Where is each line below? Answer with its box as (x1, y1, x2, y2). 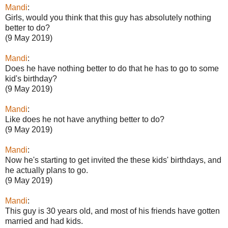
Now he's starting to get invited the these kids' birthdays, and (5, 155, 221, 164)
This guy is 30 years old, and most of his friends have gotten (5, 206, 220, 215)
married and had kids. (5, 216, 83, 225)
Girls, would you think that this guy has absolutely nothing (5, 13, 211, 22)
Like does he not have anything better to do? (5, 115, 164, 124)
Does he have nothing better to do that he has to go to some (5, 64, 219, 73)
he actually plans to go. (5, 165, 88, 175)
